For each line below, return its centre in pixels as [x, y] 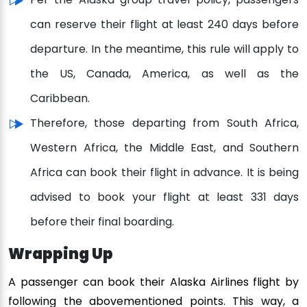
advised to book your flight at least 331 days [164, 197]
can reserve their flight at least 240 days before [164, 25]
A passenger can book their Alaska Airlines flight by [153, 282]
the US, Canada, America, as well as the [164, 74]
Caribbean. [60, 99]
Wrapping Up [61, 254]
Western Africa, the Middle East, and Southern [164, 148]
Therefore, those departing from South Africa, [164, 123]
